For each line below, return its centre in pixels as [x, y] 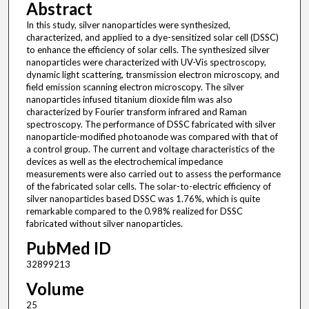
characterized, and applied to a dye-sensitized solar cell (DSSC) [152, 38]
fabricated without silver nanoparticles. [104, 224]
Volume [55, 289]
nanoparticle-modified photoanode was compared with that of [152, 137]
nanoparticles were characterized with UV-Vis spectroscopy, [146, 62]
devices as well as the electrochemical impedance [124, 162]
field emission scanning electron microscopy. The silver [135, 87]
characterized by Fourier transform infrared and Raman [136, 112]
